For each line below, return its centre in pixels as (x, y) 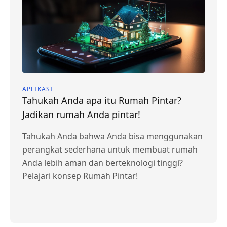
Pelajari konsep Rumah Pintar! (80, 176)
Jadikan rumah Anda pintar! (81, 115)
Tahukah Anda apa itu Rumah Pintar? (102, 100)
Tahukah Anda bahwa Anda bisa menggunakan (112, 136)
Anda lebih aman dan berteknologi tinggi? (103, 163)
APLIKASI (38, 89)
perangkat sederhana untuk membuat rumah (110, 149)
